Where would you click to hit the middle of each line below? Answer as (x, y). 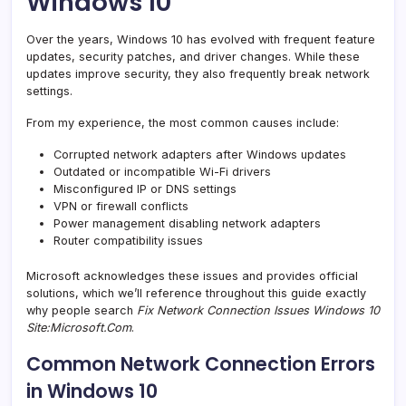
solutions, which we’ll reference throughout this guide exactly (196, 293)
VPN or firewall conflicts (121, 206)
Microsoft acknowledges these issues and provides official (192, 275)
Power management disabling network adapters (187, 223)
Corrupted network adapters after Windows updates (200, 154)
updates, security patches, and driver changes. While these (193, 56)
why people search (82, 310)
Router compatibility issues (128, 240)
